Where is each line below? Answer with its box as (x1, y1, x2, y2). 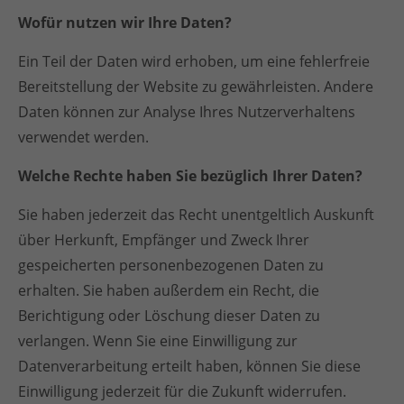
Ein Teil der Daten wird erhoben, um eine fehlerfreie (18, 51, 370, 71)
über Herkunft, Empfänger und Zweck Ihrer (18, 230, 309, 250)
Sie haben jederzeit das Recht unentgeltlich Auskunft (18, 205, 374, 225)
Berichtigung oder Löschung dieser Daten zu (18, 306, 320, 326)
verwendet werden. (18, 127, 149, 147)
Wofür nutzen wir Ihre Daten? (18, 13, 232, 32)
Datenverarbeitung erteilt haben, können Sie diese (18, 356, 361, 376)
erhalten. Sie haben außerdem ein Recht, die (18, 280, 319, 300)
